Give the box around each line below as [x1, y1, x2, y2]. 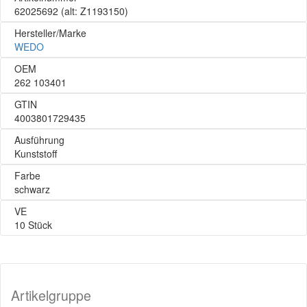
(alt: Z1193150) [58, 4, 128, 18]
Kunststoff [14, 147, 57, 160]
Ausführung [14, 133, 64, 147]
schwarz [14, 182, 50, 196]
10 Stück [14, 218, 52, 232]
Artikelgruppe [11, 286, 91, 305]
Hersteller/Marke [14, 26, 86, 40]
